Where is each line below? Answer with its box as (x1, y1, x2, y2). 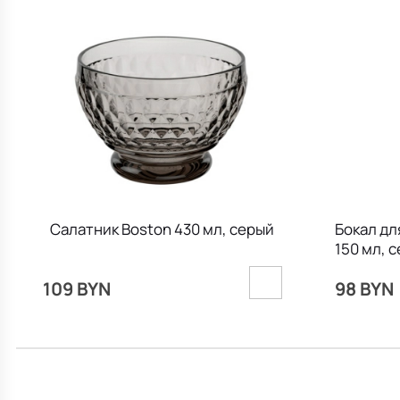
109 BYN (42, 275, 111, 301)
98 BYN (334, 275, 394, 301)
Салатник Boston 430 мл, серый (50, 218, 274, 239)
